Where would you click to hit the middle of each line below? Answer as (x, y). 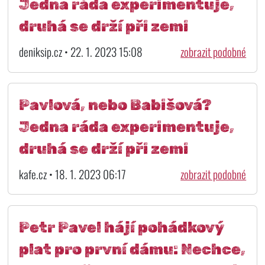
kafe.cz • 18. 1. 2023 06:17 (72, 174)
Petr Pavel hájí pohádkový (121, 227)
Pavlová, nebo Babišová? (115, 104)
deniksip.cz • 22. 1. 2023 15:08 (80, 52)
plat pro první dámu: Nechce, (132, 249)
